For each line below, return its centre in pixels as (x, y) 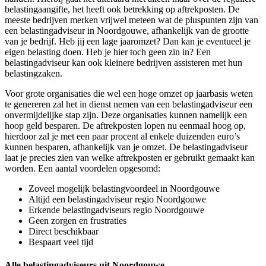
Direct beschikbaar (64, 232)
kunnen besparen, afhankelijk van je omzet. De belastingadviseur (126, 147)
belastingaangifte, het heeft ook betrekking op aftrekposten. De (122, 9)
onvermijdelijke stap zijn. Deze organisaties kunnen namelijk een (126, 115)
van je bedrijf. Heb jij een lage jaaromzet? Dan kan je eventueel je (128, 42)
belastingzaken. (34, 74)
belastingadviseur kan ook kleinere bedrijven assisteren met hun (123, 63)
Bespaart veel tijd (61, 242)
